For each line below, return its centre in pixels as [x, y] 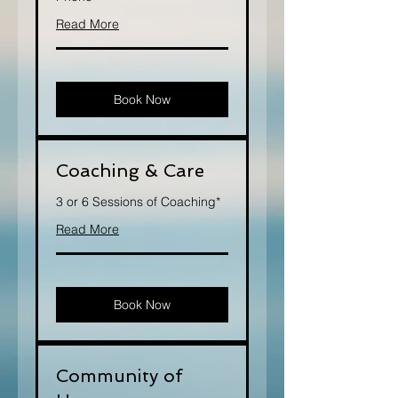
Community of [119, 376]
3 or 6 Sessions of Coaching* [138, 202]
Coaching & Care [130, 171]
